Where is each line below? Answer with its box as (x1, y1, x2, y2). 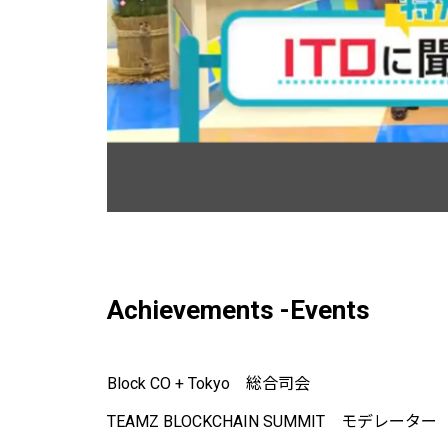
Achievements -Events (107, 294, 370, 325)
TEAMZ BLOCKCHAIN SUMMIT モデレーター (107, 411, 437, 431)
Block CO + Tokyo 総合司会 (107, 373, 310, 393)
